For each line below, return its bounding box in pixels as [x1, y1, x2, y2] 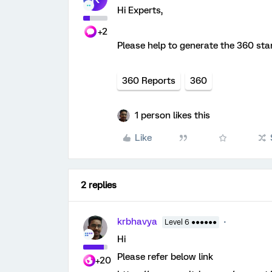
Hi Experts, [117, 5, 163, 16]
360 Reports [122, 75, 175, 86]
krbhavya [117, 216, 157, 227]
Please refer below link [117, 251, 213, 262]
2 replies [81, 180, 117, 191]
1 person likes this [135, 110, 210, 121]
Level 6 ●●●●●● [165, 218, 217, 226]
